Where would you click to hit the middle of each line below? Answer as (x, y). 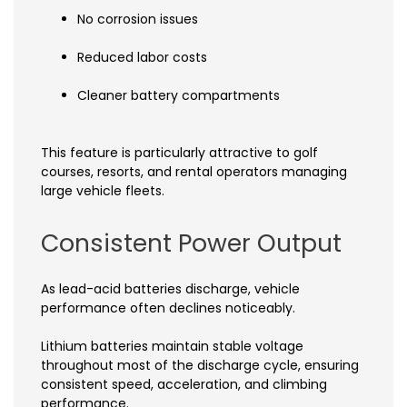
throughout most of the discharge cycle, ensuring (200, 365)
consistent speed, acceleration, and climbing (184, 384)
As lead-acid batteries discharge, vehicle (170, 288)
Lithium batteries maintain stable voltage (172, 346)
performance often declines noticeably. (168, 308)
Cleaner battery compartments (179, 96)
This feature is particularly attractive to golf (179, 153)
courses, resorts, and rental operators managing (194, 172)
